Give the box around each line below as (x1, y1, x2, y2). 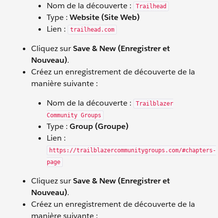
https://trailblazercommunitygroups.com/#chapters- (49, 147, 216, 154)
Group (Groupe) (70, 121, 128, 131)
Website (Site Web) (70, 12, 140, 22)
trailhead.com (70, 26, 114, 33)
